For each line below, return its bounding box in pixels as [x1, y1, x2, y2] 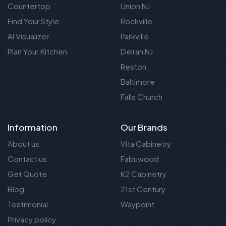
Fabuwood [121, 154, 159, 164]
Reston [121, 62, 146, 72]
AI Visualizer [8, 31, 49, 41]
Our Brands [121, 122, 167, 133]
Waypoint [121, 199, 154, 209]
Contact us [8, 154, 47, 164]
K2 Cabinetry [121, 169, 166, 179]
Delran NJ [121, 46, 153, 56]
